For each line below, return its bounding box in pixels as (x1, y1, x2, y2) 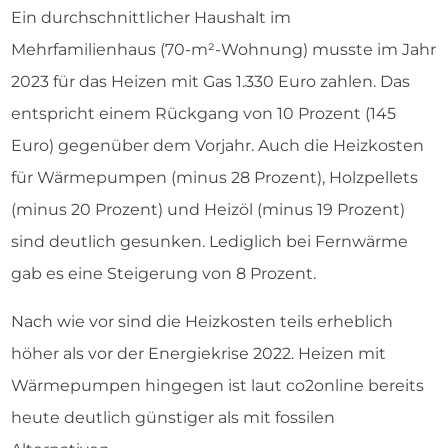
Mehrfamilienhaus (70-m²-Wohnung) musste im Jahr (11, 40, 436, 59)
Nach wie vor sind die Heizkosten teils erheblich (11, 312, 393, 331)
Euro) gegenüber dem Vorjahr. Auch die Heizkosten (11, 136, 424, 155)
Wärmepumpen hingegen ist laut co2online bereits (11, 376, 424, 395)
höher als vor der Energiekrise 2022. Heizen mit (11, 344, 386, 363)
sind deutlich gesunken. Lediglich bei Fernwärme (11, 232, 408, 251)
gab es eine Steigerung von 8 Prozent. (11, 264, 316, 283)
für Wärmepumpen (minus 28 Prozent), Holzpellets (11, 168, 418, 187)
